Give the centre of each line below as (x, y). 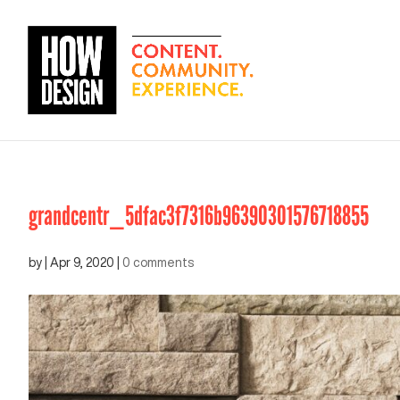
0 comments (158, 262)
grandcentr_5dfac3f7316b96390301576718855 (199, 216)
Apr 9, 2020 (82, 262)
